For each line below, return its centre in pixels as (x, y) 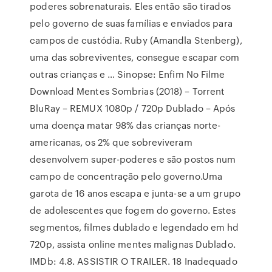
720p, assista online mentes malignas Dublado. (133, 244)
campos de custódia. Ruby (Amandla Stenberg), (136, 40)
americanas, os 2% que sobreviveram (111, 142)
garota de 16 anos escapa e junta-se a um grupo (135, 193)
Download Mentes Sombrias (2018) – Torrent (127, 91)
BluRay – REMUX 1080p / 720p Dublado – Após (133, 108)
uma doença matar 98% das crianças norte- (125, 125)
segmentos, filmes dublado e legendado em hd (134, 227)
